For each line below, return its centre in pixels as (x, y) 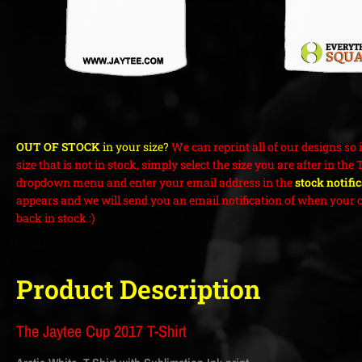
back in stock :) (55, 218)
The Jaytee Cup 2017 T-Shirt (101, 331)
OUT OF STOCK (58, 147)
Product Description (139, 289)
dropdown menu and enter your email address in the (156, 183)
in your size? (135, 147)
